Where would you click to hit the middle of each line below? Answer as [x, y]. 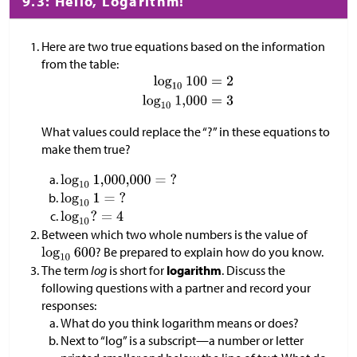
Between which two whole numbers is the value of [175, 235]
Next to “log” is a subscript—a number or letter [182, 341]
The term [66, 271]
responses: [69, 306]
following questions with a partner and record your [176, 288]
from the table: [80, 64]
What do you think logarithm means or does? [180, 323]
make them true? [86, 149]
